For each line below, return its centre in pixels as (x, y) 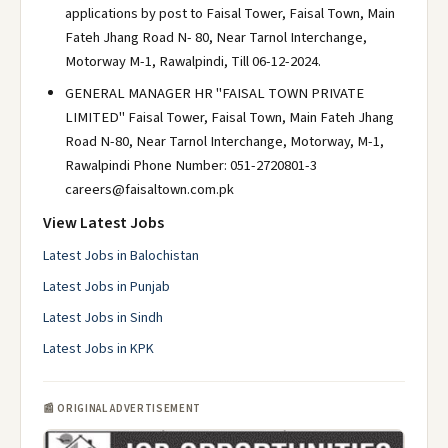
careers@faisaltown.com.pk (149, 189)
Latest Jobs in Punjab (106, 287)
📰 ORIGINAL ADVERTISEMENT (122, 408)
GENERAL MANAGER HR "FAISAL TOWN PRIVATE (214, 93)
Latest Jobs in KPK (98, 349)
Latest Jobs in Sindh (103, 318)
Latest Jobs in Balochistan (121, 256)
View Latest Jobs (103, 223)
